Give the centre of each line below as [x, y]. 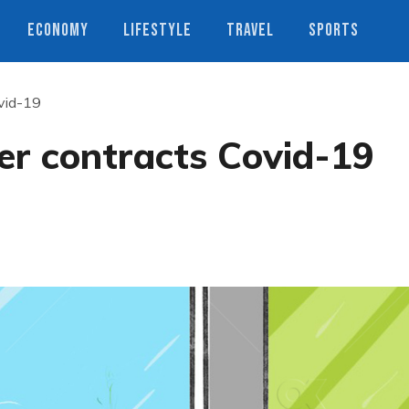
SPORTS [334, 31]
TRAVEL [250, 31]
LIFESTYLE [157, 31]
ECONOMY [58, 31]
